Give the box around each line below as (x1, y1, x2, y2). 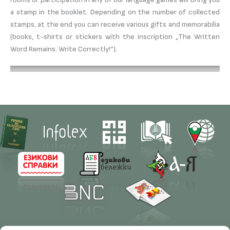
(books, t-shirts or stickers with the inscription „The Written (10, 32, 220, 41)
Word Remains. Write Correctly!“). (10, 44, 117, 53)
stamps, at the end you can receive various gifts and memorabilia (10, 20, 220, 29)
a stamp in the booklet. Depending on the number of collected (10, 7, 220, 16)
